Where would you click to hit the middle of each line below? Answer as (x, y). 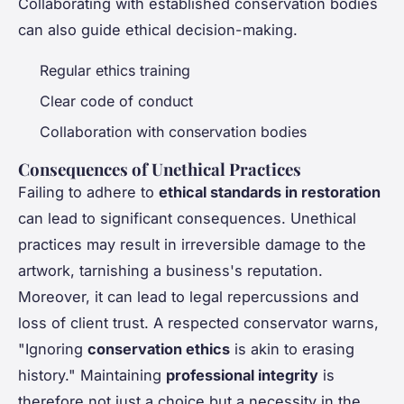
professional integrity (242, 376)
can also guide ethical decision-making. (158, 29)
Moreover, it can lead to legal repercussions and (188, 297)
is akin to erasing (292, 349)
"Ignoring (53, 349)
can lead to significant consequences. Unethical (187, 219)
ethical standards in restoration (270, 193)
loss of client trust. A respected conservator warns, (198, 323)
